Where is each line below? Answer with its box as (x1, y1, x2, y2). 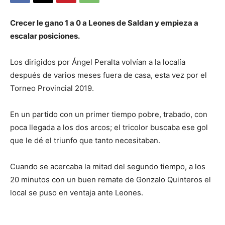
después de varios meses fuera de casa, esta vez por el (10, 70, 207, 80)
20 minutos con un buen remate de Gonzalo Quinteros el (10, 175, 211, 185)
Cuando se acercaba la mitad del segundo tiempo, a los (10, 162, 205, 172)
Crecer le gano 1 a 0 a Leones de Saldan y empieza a (10, 18, 198, 28)
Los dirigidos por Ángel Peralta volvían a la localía (10, 57, 185, 67)
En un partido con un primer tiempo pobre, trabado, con (10, 109, 207, 120)
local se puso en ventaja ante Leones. (10, 188, 143, 198)
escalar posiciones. (10, 31, 80, 41)
